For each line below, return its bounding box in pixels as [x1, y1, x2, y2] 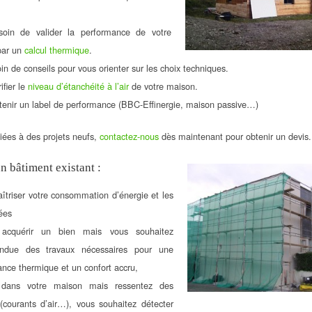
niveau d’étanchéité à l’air [27, 79, 129, 93]
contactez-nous [100, 130, 159, 143]
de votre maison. [128, 79, 198, 93]
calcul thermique [24, 43, 89, 57]
